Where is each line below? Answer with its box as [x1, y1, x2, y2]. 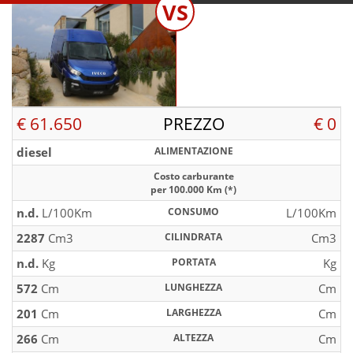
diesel [17, 144, 52, 161]
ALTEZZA [173, 331, 214, 345]
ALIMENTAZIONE [154, 144, 233, 158]
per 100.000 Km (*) [150, 183, 236, 197]
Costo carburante [153, 169, 234, 184]
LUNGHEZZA [165, 281, 222, 295]
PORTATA [171, 255, 216, 269]
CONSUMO [168, 205, 219, 219]
